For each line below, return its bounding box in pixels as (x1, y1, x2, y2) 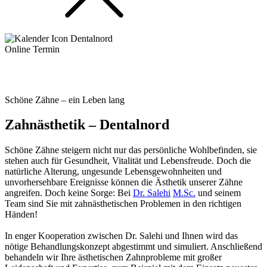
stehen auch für (5, 156, 64, 166)
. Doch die (212, 156, 251, 166)
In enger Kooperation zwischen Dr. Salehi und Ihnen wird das (5, 231, 238, 241)
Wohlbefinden (189, 145, 242, 156)
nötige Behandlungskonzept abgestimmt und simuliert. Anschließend (5, 241, 262, 252)
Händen (5, 209, 35, 220)
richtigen (209, 198, 241, 209)
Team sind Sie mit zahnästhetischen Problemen (5, 198, 183, 209)
